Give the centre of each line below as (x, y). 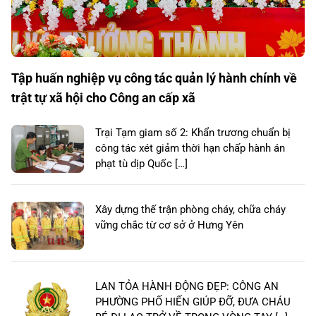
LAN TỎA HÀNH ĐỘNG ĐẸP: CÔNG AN (187, 287)
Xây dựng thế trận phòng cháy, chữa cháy (190, 210)
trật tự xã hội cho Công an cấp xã (103, 98)
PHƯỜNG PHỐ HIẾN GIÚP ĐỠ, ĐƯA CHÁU (193, 302)
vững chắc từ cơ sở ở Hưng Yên (169, 225)
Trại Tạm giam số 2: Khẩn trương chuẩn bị (193, 133)
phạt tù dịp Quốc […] (141, 164)
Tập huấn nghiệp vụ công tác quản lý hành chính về (154, 78)
